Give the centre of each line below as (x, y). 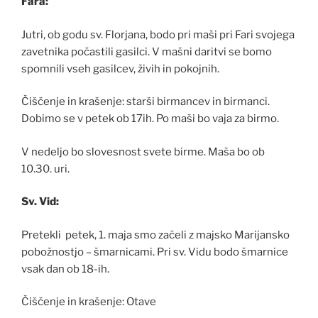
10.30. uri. (45, 169)
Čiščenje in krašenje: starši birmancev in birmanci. (146, 102)
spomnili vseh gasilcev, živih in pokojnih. (120, 68)
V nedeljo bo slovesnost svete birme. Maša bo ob (143, 152)
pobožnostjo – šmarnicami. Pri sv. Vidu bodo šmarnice (155, 252)
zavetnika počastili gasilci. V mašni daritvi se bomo (147, 51)
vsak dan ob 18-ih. (65, 269)
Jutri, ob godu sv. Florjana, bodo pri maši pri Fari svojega (158, 34)
